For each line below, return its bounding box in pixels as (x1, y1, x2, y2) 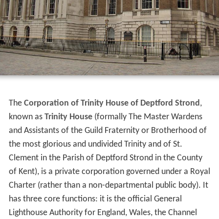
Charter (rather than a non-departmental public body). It (8, 181, 208, 191)
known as (8, 112, 44, 122)
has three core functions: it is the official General (8, 195, 182, 204)
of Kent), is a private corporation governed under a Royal (8, 167, 210, 177)
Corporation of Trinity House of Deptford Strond (23, 99, 200, 109)
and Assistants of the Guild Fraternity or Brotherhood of (8, 126, 207, 136)
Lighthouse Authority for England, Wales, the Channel (8, 208, 197, 218)
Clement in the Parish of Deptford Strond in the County (8, 153, 202, 163)
